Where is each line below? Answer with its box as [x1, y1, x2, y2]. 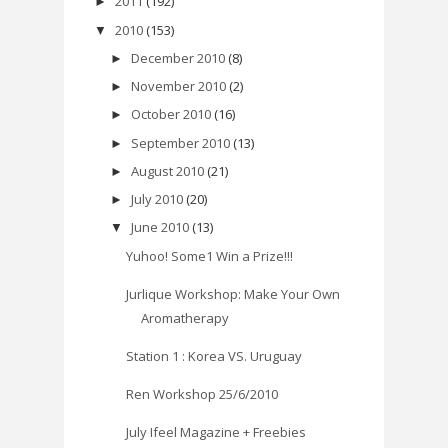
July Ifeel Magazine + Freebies [126, 422, 307, 441]
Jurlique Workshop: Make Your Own [126, 284, 341, 303]
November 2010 [130, 77, 226, 96]
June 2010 [130, 218, 189, 237]
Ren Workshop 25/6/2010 [126, 384, 279, 403]
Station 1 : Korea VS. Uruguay [126, 346, 303, 365]
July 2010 [130, 190, 183, 209]
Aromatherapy [141, 308, 230, 327]
